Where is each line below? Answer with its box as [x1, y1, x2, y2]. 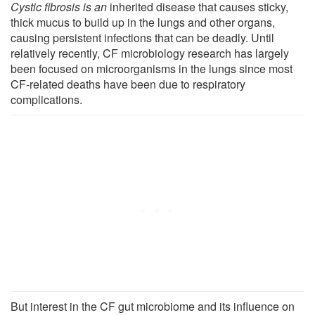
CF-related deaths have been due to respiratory [11, 75, 245, 92]
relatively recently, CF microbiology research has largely [11, 44, 289, 61]
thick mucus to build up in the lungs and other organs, [11, 13, 275, 30]
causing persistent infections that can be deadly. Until [11, 29, 274, 46]
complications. [11, 91, 82, 108]
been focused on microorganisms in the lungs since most [11, 60, 292, 77]
